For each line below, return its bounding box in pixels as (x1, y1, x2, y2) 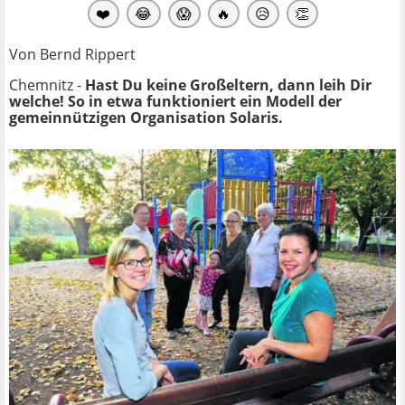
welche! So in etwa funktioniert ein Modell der (9, 90, 342, 111)
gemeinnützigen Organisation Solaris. (9, 107, 283, 127)
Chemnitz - (9, 74, 85, 95)
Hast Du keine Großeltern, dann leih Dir (85, 74, 372, 95)
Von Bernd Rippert (9, 43, 136, 64)
